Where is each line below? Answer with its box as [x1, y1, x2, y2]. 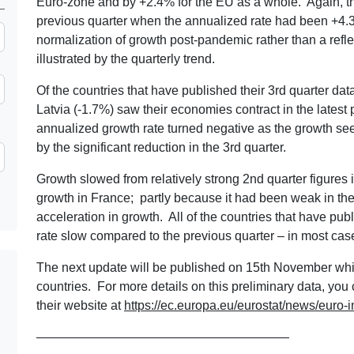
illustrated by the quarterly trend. [36, 51, 215, 66]
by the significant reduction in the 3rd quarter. [36, 140, 286, 154]
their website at [36, 298, 124, 312]
